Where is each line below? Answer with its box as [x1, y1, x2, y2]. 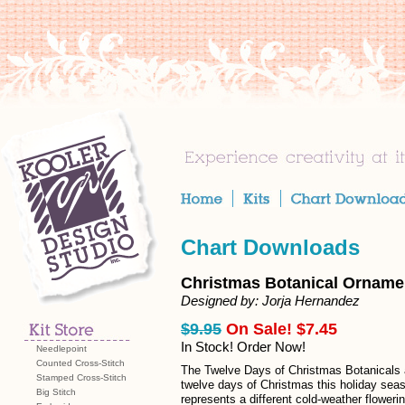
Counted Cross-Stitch [36, 358, 125, 368]
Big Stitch [36, 387, 76, 397]
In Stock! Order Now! [181, 339, 306, 354]
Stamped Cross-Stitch [36, 372, 127, 382]
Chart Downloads [181, 235, 360, 259]
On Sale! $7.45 [226, 320, 337, 338]
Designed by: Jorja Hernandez [181, 293, 360, 308]
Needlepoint [36, 344, 87, 353]
